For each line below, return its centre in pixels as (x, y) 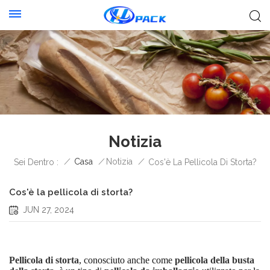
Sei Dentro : (36, 162)
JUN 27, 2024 (49, 210)
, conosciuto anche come (127, 260)
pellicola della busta (215, 260)
